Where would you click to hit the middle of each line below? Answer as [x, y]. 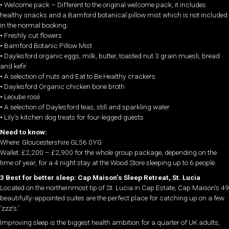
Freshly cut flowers [33, 36]
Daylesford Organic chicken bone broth [64, 87]
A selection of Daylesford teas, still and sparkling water [87, 107]
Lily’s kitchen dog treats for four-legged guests [74, 117]
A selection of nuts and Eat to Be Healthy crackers [80, 76]
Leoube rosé [22, 97]
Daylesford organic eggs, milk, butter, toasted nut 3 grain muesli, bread [112, 56]
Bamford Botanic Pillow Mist [48, 46]
